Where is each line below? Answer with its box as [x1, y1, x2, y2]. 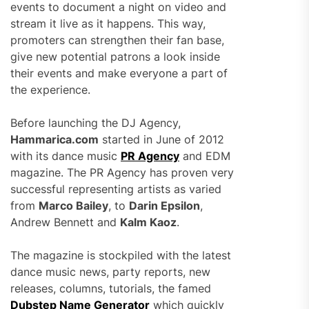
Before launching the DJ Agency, [10, 116, 181, 130]
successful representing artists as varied [10, 182, 221, 196]
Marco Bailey [39, 199, 108, 212]
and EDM [179, 149, 230, 163]
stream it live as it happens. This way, [10, 17, 206, 30]
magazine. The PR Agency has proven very [10, 166, 234, 179]
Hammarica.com [10, 132, 99, 146]
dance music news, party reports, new [10, 265, 210, 279]
